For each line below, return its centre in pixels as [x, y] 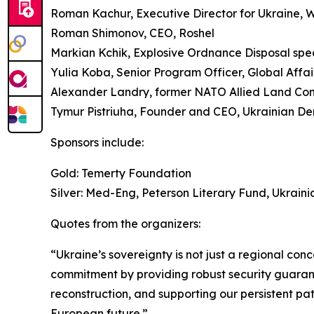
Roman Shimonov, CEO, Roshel [132, 33]
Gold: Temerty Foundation [121, 173]
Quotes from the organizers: [125, 224]
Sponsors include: [97, 143]
